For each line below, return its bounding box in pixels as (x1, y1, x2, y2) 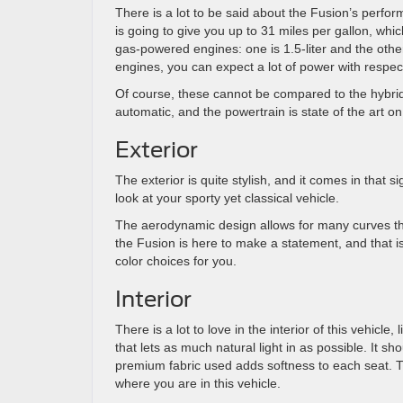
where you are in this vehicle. (115, 376, 281, 390)
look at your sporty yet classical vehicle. (115, 191, 339, 205)
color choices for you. (115, 254, 237, 268)
